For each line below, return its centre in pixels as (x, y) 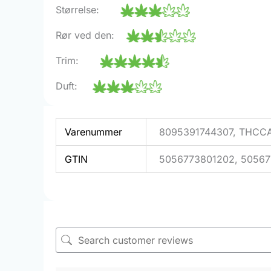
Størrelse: (88, 9)
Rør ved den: (91, 35)
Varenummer (94, 132)
